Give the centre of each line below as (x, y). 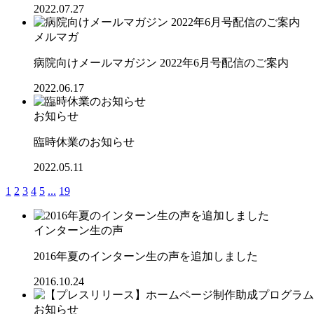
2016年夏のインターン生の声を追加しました (146, 256)
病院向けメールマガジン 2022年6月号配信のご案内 (161, 62)
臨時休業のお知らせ (84, 142)
